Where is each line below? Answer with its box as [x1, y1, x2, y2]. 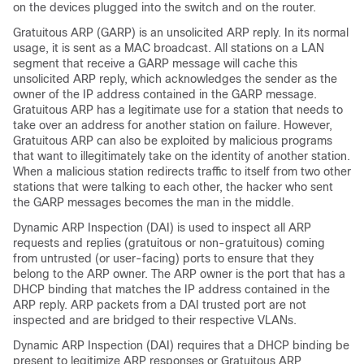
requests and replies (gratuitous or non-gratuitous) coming [13, 236, 325, 249]
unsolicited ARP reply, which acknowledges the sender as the [13, 71, 337, 85]
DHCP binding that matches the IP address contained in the [13, 282, 330, 296]
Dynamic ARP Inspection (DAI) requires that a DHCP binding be [13, 338, 349, 352]
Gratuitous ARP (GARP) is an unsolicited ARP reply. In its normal [13, 25, 349, 39]
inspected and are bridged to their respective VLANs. [13, 313, 297, 327]
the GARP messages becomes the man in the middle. [13, 195, 294, 209]
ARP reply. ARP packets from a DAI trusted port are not [13, 297, 306, 311]
